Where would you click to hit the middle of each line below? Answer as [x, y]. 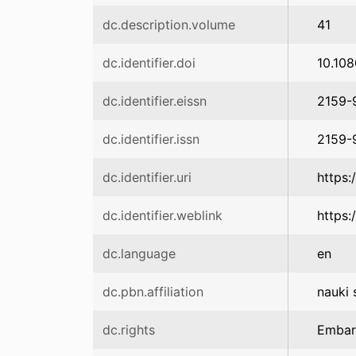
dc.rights [129, 330]
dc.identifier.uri [147, 177]
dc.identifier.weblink [163, 215]
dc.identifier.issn [151, 139]
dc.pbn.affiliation [153, 292]
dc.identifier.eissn [155, 101]
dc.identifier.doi [149, 63]
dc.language [139, 253]
